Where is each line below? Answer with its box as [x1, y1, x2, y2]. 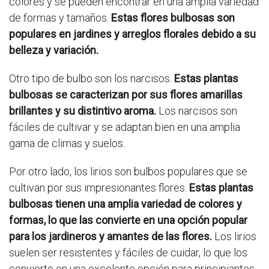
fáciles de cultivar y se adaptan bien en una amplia [9, 121, 240, 134]
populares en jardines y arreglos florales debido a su [9, 28, 256, 41]
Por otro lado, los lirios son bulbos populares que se [9, 165, 247, 178]
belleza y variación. [9, 44, 98, 57]
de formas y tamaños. [9, 11, 111, 25]
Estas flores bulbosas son [111, 11, 235, 25]
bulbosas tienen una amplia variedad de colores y [9, 198, 242, 211]
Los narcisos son [156, 104, 237, 118]
